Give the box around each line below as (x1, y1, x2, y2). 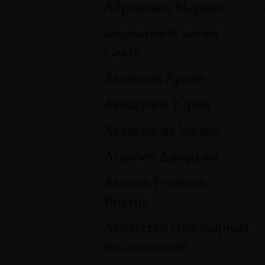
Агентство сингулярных (104, 221, 250, 237)
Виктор (104, 195, 150, 211)
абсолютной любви (104, 27, 219, 43)
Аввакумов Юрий (104, 98, 211, 114)
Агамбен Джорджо (104, 150, 219, 166)
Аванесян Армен (104, 72, 205, 88)
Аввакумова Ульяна (104, 124, 221, 140)
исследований (104, 240, 189, 256)
